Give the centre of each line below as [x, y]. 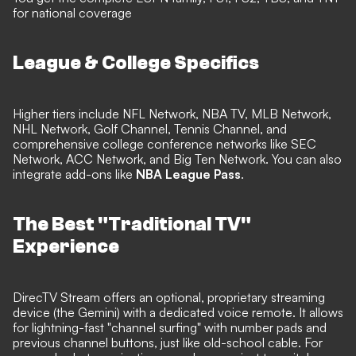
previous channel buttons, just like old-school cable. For [168, 343]
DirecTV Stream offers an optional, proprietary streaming [169, 298]
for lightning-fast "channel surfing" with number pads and [170, 328]
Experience [66, 247]
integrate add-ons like [74, 174]
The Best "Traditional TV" [132, 225]
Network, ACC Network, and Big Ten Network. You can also [177, 159]
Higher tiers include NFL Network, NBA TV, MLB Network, [172, 114]
